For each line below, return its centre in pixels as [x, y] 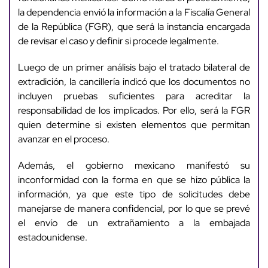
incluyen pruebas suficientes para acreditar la [134, 96]
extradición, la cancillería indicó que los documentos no [134, 81]
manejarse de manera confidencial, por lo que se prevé [134, 208]
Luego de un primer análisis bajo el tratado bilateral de [134, 67]
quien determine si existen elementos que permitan [134, 124]
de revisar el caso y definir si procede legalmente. [118, 41]
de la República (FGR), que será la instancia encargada [134, 26]
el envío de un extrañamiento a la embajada [134, 223]
